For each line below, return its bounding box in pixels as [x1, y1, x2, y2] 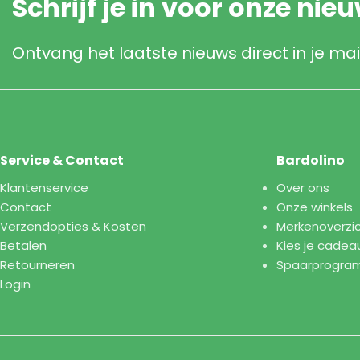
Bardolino [276, 150, 345, 170]
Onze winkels [276, 198, 353, 215]
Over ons [276, 178, 329, 196]
